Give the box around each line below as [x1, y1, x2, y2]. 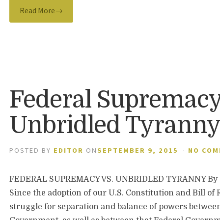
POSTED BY [9, 146, 54, 155]
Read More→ [20, 5, 63, 15]
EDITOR [54, 146, 84, 155]
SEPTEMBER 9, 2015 [97, 146, 179, 155]
